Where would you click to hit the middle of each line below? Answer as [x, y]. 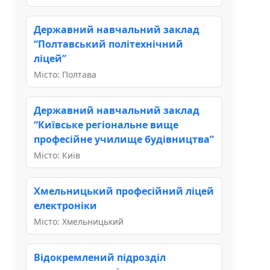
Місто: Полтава [65, 74]
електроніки [65, 205]
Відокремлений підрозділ [100, 257]
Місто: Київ [57, 155]
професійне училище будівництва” [124, 139]
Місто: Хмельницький [79, 221]
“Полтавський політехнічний [108, 44]
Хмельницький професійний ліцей [124, 191]
